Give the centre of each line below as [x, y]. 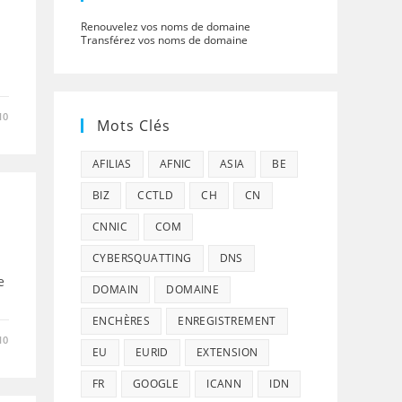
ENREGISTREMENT [227, 321]
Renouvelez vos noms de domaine [166, 26]
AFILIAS [112, 164]
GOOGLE [156, 384]
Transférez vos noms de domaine [164, 40]
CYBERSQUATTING [142, 258]
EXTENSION [227, 352]
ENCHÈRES [122, 321]
